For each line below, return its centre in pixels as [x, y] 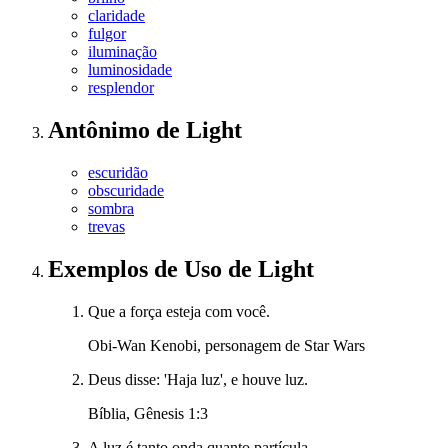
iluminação [122, 52]
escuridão [118, 173]
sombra [111, 209]
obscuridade [126, 191]
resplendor [121, 88]
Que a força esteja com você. [179, 312]
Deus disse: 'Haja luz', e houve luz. [198, 380]
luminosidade [130, 70]
